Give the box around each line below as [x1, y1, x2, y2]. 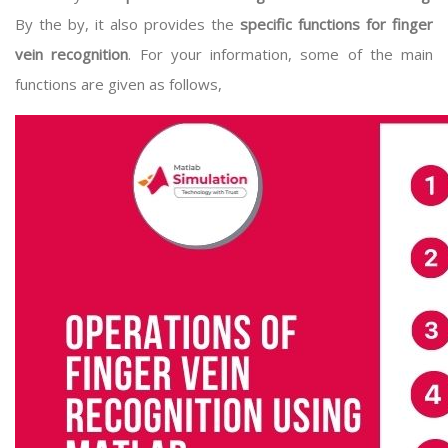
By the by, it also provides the [15, 14, 240, 34]
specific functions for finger [240, 14, 433, 34]
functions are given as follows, [15, 74, 226, 94]
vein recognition [15, 44, 129, 64]
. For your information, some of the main [128, 44, 433, 64]
